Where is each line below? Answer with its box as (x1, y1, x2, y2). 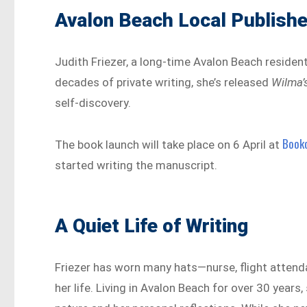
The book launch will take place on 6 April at (55, 137, 283, 151)
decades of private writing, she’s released (55, 75, 272, 89)
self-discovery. (55, 95, 132, 110)
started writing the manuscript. (55, 158, 218, 172)
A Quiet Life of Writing (55, 214, 249, 237)
